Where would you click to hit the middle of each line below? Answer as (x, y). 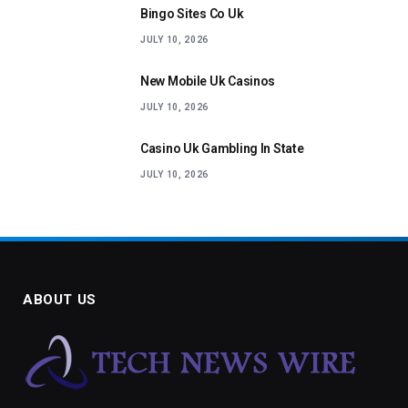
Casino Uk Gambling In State (222, 148)
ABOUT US (60, 299)
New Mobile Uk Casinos (208, 81)
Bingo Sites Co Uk (192, 13)
